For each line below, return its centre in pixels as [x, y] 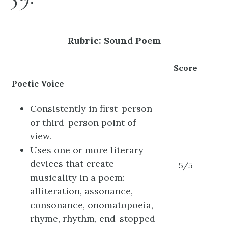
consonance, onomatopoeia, [92, 205]
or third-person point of [83, 123]
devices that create [72, 164]
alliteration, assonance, [82, 191]
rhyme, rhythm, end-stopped [93, 219]
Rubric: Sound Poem [114, 40]
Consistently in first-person [91, 109]
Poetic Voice [38, 84]
